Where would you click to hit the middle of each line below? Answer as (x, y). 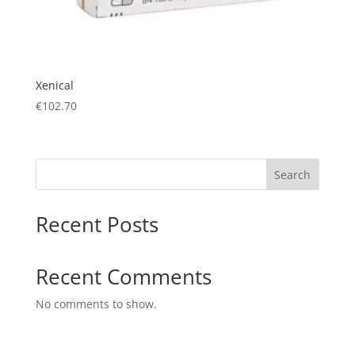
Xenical (54, 86)
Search (293, 175)
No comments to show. (96, 304)
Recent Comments (123, 277)
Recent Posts (97, 225)
